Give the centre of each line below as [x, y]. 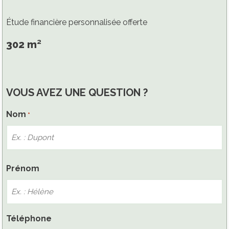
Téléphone [29, 219]
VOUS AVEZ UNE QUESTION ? [77, 93]
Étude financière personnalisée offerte [77, 22]
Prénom [23, 169]
